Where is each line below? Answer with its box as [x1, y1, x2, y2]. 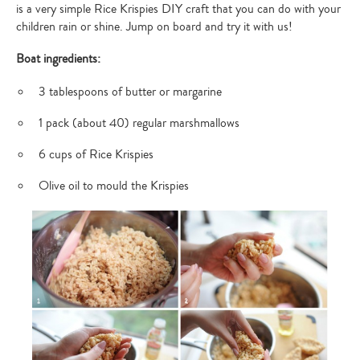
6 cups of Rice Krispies [39, 145, 153, 164]
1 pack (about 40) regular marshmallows [39, 114, 239, 133]
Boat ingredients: [16, 50, 100, 68]
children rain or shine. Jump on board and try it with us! [16, 18, 292, 36]
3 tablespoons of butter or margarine [39, 83, 222, 101]
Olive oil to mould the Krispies [39, 177, 189, 195]
